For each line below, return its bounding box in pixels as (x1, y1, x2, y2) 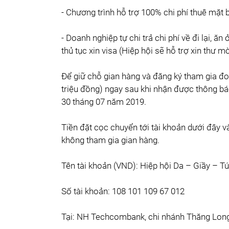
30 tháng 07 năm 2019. (61, 97, 146, 107)
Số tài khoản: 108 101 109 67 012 (61, 186, 185, 196)
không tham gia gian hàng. (61, 135, 159, 145)
